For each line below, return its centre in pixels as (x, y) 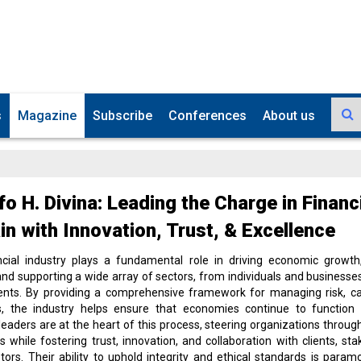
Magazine (47, 116)
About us (289, 116)
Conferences (207, 116)
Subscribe (122, 116)
